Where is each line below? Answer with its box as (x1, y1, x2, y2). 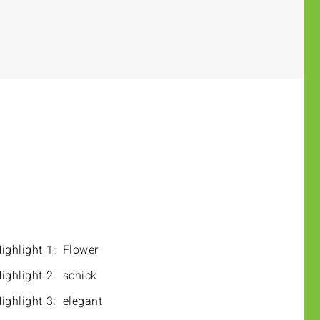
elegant (62, 293, 103, 310)
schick (62, 267, 97, 284)
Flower (62, 241, 99, 259)
